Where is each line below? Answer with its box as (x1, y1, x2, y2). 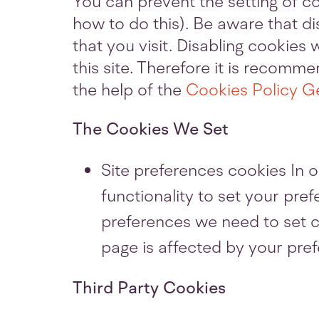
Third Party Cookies (73, 276, 226, 300)
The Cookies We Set (73, 117, 229, 141)
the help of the (73, 78, 186, 102)
